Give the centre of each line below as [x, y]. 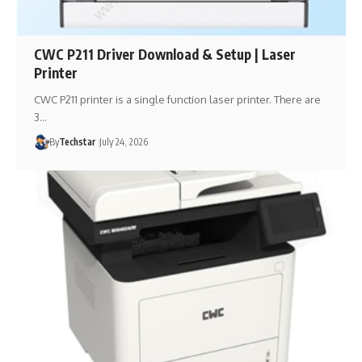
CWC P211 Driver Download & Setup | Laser [164, 54]
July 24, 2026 [123, 141]
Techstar [77, 141]
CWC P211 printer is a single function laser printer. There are [177, 99]
